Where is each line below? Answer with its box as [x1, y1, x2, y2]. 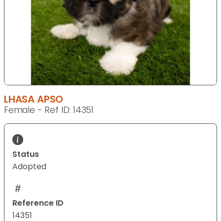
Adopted [12, 161, 46, 173]
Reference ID [12, 197, 64, 209]
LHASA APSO [4, 92, 64, 107]
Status [12, 148, 39, 160]
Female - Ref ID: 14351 [4, 104, 94, 116]
